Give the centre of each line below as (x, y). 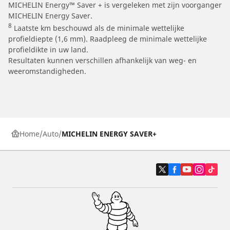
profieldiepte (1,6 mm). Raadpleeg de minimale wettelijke (108, 39)
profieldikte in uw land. (48, 49)
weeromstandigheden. (47, 71)
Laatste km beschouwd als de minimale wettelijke (98, 28)
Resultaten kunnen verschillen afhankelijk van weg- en (102, 60)
